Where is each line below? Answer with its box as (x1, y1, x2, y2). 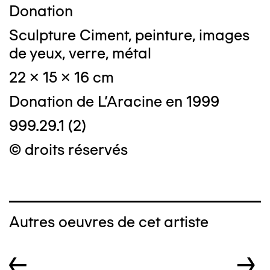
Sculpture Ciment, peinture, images (9, 26, 250, 45)
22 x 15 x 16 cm (9, 68, 114, 87)
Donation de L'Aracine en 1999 (9, 92, 219, 111)
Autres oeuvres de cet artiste (9, 213, 209, 231)
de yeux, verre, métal (9, 44, 151, 63)
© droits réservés (9, 140, 128, 159)
